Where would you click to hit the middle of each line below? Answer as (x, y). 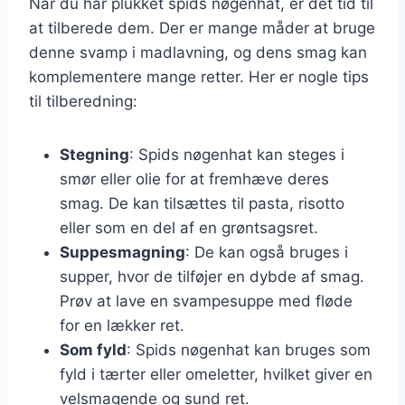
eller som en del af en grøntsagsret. (189, 227)
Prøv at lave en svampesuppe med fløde (206, 301)
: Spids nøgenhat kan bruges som (249, 349)
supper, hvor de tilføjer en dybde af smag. (212, 276)
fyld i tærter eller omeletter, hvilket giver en (216, 374)
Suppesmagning (122, 252)
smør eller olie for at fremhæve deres (194, 179)
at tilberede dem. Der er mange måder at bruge (202, 28)
